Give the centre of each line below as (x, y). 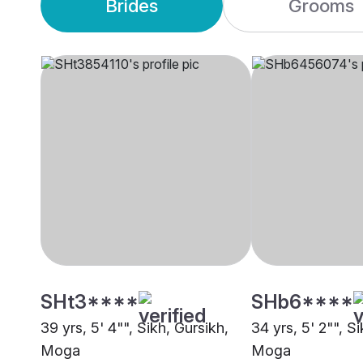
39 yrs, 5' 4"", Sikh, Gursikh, (135, 328)
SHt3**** (90, 302)
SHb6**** (302, 302)
